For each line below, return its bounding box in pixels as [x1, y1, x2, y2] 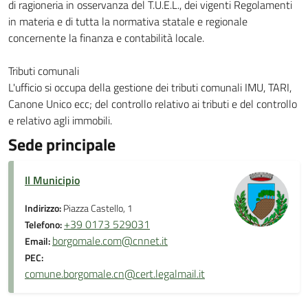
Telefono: [25, 217, 64, 232]
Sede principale [8, 132, 115, 157]
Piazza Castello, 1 [63, 201, 133, 216]
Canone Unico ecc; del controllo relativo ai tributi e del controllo [8, 96, 297, 112]
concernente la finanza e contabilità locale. [8, 30, 204, 46]
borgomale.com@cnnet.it [52, 232, 168, 249]
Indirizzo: [25, 201, 63, 216]
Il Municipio [25, 172, 80, 188]
